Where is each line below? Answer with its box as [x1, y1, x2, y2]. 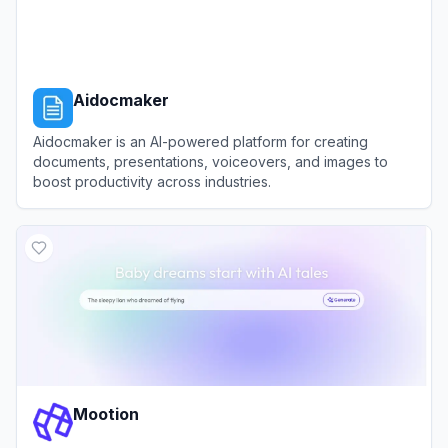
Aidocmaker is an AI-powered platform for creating [33, 133, 368, 150]
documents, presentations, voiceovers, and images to [33, 153, 388, 170]
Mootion [73, 404, 139, 424]
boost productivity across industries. [33, 173, 271, 190]
